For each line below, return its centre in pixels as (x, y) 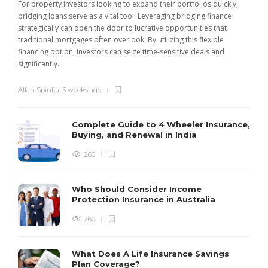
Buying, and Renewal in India (135, 135)
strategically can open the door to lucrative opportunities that (122, 28)
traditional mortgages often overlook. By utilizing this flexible (121, 40)
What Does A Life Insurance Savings (150, 254)
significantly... (40, 64)
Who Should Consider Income (137, 189)
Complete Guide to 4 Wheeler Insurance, (161, 125)
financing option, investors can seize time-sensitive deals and (121, 52)
